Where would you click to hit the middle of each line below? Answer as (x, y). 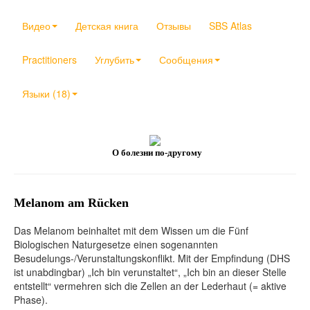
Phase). (31, 300)
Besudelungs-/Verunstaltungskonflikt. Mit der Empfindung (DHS (152, 258)
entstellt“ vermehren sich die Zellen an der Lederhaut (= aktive (150, 286)
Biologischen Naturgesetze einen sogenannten (116, 245)
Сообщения (186, 60)
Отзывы (174, 26)
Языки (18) (46, 93)
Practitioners (49, 60)
